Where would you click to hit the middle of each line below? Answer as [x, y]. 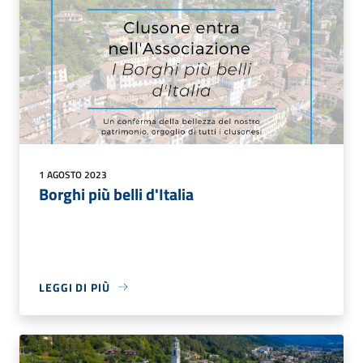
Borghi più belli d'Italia [116, 194]
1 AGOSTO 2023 [73, 174]
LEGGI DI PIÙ [75, 287]
